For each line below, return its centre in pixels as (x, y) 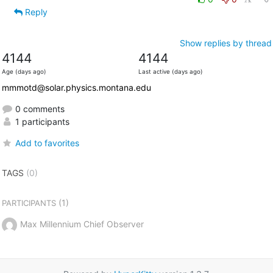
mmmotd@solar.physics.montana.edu (76, 87)
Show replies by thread (225, 43)
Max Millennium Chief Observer (82, 224)
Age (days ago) (24, 71)
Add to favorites (47, 143)
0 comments (38, 108)
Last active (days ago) (170, 71)
